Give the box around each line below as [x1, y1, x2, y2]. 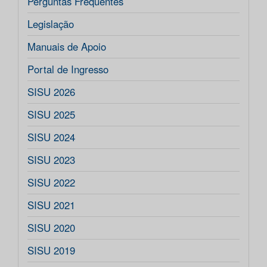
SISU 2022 [27, 175, 75, 190]
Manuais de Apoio [27, 39, 106, 54]
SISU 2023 [27, 153, 75, 167]
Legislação [27, 17, 74, 32]
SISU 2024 [27, 130, 75, 145]
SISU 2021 [27, 198, 75, 213]
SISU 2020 [27, 221, 75, 235]
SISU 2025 [27, 107, 75, 122]
